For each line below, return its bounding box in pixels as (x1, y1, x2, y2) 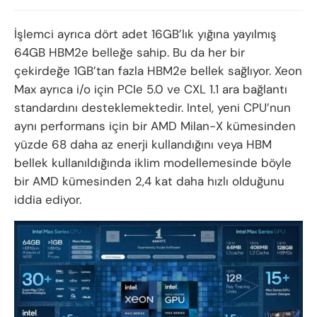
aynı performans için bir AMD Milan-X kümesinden (14, 117, 296, 134)
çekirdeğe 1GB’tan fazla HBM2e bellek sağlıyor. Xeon (14, 62, 302, 79)
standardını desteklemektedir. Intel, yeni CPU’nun (14, 99, 291, 115)
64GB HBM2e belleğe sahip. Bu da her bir (14, 44, 245, 60)
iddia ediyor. (14, 191, 81, 207)
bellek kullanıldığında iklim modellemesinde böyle (14, 154, 292, 171)
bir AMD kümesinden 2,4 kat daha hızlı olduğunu (14, 173, 284, 189)
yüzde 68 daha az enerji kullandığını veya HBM (14, 136, 272, 152)
